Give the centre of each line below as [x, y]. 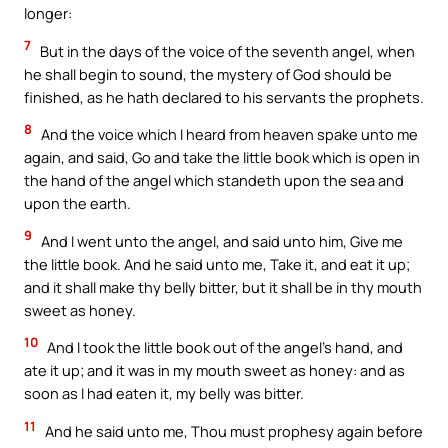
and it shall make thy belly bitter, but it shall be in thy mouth [223, 286]
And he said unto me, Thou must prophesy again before [232, 430]
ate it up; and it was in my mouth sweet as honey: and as [214, 370]
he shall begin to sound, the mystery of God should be [208, 73]
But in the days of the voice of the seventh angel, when [226, 50]
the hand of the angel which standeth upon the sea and [214, 180]
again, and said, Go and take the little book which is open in [222, 157]
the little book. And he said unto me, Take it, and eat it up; [217, 263]
